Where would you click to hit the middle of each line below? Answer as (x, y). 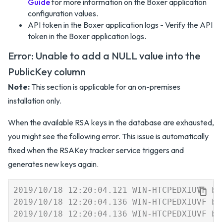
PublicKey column (47, 72)
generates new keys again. (53, 164)
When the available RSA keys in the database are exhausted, (111, 123)
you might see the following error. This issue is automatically (108, 137)
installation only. (35, 101)
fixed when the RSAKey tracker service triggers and (96, 150)
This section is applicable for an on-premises (105, 87)
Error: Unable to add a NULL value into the (104, 56)
